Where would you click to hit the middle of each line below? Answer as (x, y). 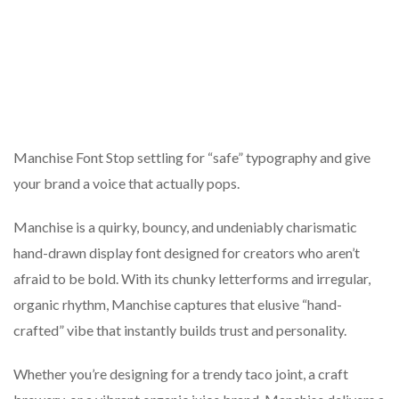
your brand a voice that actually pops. (126, 183)
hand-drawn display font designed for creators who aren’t (187, 253)
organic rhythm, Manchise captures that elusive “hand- (178, 305)
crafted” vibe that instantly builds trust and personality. (180, 330)
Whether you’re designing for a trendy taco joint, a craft (181, 374)
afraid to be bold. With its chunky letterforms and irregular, (192, 279)
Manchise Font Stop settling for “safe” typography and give (192, 158)
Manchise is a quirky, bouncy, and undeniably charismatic (185, 227)
